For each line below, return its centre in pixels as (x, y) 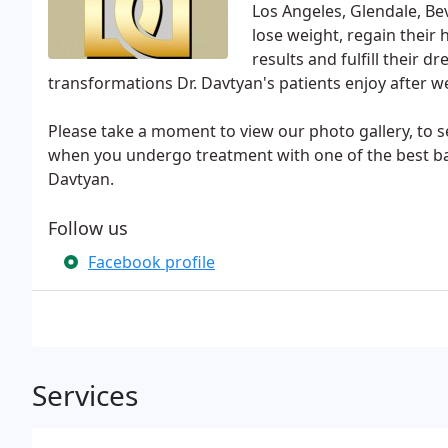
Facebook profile (151, 262)
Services (85, 395)
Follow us (88, 228)
